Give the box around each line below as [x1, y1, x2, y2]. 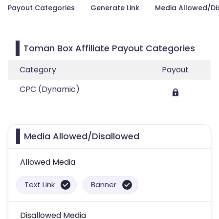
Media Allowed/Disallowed [24, 130, 139, 142]
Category [20, 64, 56, 75]
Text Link [24, 179, 55, 190]
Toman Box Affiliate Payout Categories [23, 42, 195, 54]
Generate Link [90, 3, 139, 13]
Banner [91, 179, 116, 190]
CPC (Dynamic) [20, 84, 80, 95]
